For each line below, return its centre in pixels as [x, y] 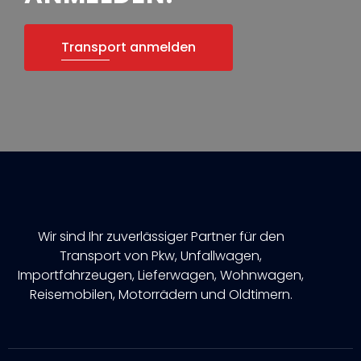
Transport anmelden [129, 47]
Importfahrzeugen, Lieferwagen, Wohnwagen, [161, 275]
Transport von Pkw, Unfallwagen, [161, 255]
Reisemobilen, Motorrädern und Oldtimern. [161, 294]
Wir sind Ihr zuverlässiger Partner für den [161, 236]
